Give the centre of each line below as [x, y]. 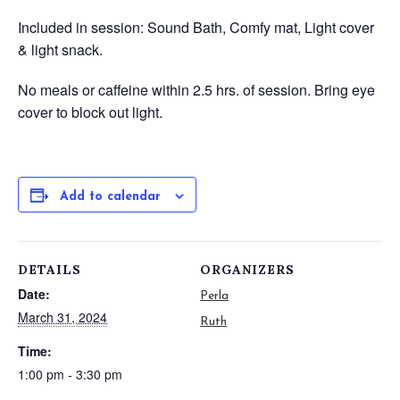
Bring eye [343, 90]
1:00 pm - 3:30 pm [70, 374]
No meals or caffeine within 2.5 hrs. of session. [164, 90]
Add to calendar [110, 197]
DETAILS [50, 270]
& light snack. [60, 50]
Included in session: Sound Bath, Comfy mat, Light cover [196, 27]
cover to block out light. [90, 112]
